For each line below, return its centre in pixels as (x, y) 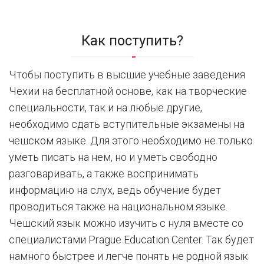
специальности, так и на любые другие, (105, 107)
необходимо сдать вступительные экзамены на (127, 124)
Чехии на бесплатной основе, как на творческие (128, 91)
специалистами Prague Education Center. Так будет (131, 239)
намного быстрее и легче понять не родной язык (128, 256)
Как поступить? (132, 40)
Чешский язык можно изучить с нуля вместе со (126, 223)
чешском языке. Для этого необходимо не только (131, 140)
